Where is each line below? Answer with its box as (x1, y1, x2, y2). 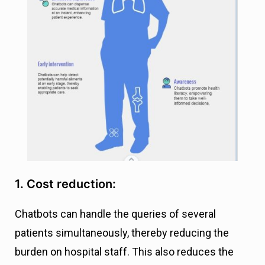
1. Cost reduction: (15, 177, 119, 191)
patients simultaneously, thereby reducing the (15, 227, 229, 239)
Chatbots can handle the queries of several (15, 208, 216, 220)
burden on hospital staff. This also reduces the (15, 245, 234, 258)
